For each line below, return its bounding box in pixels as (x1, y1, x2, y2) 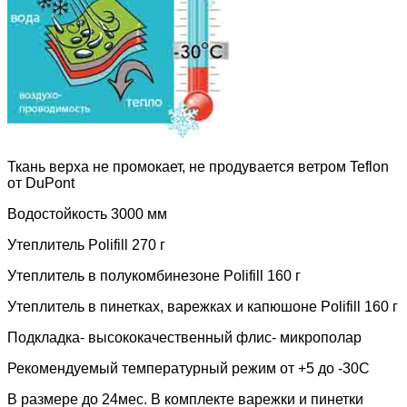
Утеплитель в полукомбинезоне (7, 268, 223, 284)
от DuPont (7, 175, 74, 192)
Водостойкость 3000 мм (7, 206, 167, 223)
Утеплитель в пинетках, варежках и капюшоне (7, 299, 321, 315)
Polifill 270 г (88, 237, 165, 253)
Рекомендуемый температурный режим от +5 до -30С (7, 361, 370, 377)
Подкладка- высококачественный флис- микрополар (7, 330, 362, 346)
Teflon (350, 159, 389, 175)
